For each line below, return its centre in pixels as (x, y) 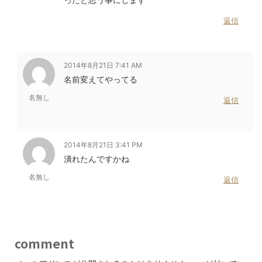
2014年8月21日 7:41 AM (103, 65)
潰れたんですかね (96, 159)
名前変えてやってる (101, 80)
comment (44, 244)
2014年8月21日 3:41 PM (103, 145)
